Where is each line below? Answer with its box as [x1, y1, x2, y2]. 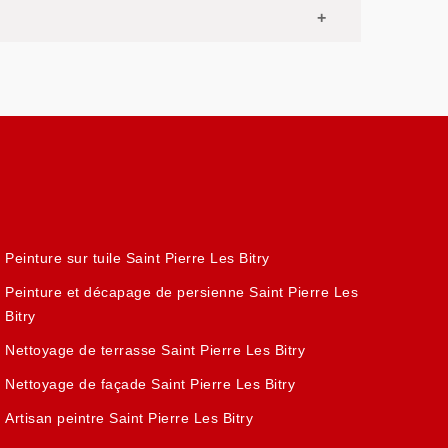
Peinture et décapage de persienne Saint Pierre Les [5, 284, 359, 300]
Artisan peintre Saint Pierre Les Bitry [5, 410, 254, 426]
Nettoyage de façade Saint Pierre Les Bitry [5, 376, 296, 392]
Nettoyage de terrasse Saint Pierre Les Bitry [5, 342, 306, 358]
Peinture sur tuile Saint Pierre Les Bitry [5, 250, 270, 266]
